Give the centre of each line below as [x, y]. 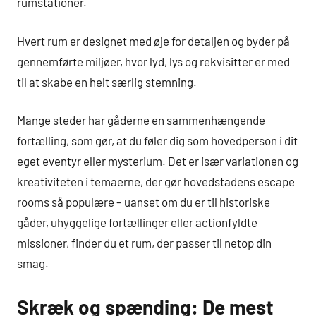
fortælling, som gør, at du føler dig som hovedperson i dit [157, 141]
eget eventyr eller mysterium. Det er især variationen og [158, 161]
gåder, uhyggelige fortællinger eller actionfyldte [137, 223]
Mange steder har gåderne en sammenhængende [141, 120]
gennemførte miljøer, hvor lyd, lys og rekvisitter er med [153, 61]
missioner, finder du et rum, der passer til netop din [144, 243]
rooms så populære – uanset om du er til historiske [144, 202]
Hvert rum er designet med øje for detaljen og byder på [153, 41]
